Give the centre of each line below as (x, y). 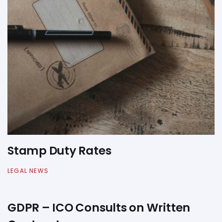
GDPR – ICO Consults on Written (99, 208)
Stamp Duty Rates (59, 150)
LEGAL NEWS (28, 170)
